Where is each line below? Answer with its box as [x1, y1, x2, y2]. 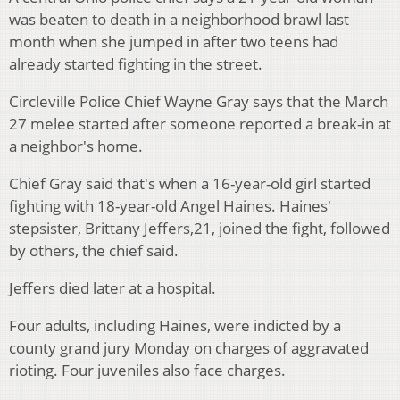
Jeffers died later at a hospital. [9, 278, 216, 299]
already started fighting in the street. [9, 54, 262, 75]
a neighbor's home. [9, 136, 143, 157]
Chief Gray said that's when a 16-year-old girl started [9, 173, 371, 195]
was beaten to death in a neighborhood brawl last [9, 9, 349, 30]
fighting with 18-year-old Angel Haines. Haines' [9, 196, 331, 217]
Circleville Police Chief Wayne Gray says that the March [9, 91, 388, 112]
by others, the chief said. [9, 240, 179, 262]
